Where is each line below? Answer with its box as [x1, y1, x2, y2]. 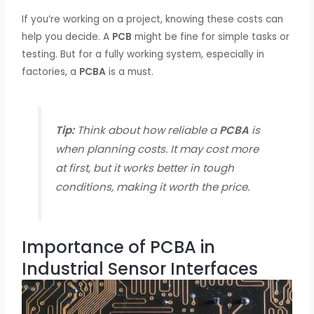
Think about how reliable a [74, 122, 219, 137]
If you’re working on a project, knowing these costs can [22, 13, 284, 27]
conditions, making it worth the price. [55, 179, 250, 194]
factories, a [22, 65, 80, 79]
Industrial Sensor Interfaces [22, 257, 259, 281]
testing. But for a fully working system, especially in [22, 48, 265, 62]
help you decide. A [22, 30, 113, 44]
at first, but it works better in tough [55, 160, 234, 175]
